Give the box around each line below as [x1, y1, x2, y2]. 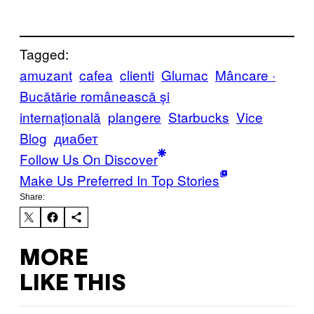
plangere [108, 107, 161, 127]
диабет [54, 128, 98, 148]
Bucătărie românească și [20, 86, 170, 106]
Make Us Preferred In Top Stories [20, 170, 219, 190]
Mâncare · [215, 65, 275, 85]
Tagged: [20, 44, 69, 64]
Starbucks [168, 107, 229, 127]
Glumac [161, 65, 208, 85]
